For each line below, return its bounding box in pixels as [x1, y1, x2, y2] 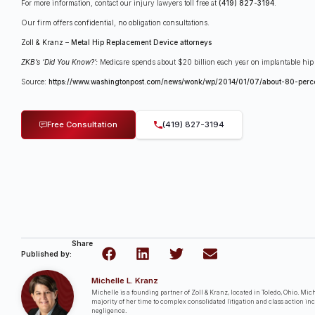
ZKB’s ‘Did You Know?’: [21, 57, 100, 66]
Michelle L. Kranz [91, 275, 158, 285]
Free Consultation [47, 120, 118, 130]
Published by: [21, 249, 72, 258]
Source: [21, 77, 49, 86]
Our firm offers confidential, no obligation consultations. [21, 18, 210, 27]
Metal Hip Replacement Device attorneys [71, 37, 212, 46]
